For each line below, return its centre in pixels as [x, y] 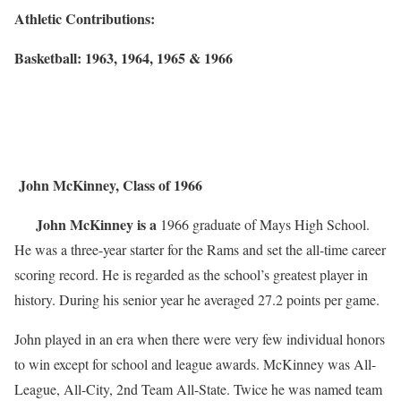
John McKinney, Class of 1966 [111, 185]
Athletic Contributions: [85, 19]
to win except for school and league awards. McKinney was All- [195, 364]
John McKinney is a [87, 225]
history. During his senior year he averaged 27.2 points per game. [197, 300]
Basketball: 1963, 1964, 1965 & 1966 [124, 58]
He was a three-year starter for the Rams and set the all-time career [200, 250]
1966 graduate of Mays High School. [265, 225]
